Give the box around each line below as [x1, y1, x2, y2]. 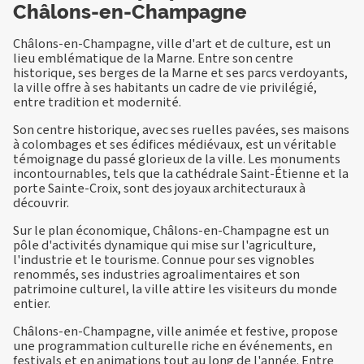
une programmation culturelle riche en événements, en [13, 336, 332, 355]
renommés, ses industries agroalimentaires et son [13, 264, 300, 284]
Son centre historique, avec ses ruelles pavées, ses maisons [13, 119, 349, 139]
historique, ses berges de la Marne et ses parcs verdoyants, [13, 63, 348, 82]
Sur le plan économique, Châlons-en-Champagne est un [13, 220, 329, 240]
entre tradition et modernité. [13, 92, 181, 111]
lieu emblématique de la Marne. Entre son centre [13, 48, 293, 67]
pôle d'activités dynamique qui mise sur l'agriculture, [13, 235, 316, 254]
